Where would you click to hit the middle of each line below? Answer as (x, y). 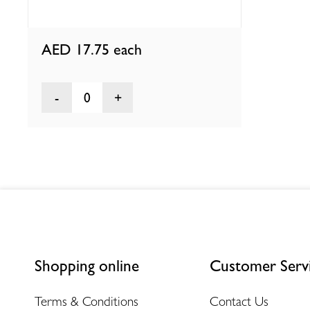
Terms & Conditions (86, 301)
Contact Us (239, 301)
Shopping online (87, 266)
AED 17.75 (78, 50)
